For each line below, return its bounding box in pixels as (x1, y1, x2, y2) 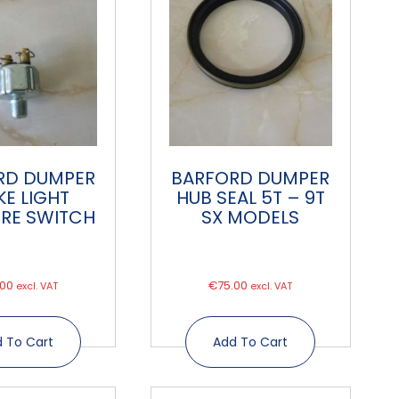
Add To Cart (213, 332, 289, 351)
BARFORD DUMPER (171, 166, 330, 191)
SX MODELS (201, 205, 300, 231)
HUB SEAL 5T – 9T (175, 185, 325, 211)
